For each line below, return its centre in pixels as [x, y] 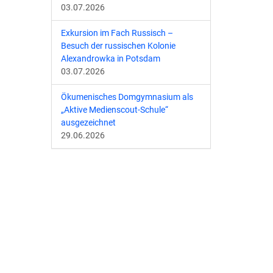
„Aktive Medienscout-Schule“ [114, 110]
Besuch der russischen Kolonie [118, 46]
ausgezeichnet [88, 122]
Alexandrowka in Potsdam [110, 58]
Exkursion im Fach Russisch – [117, 33]
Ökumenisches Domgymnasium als [127, 97]
